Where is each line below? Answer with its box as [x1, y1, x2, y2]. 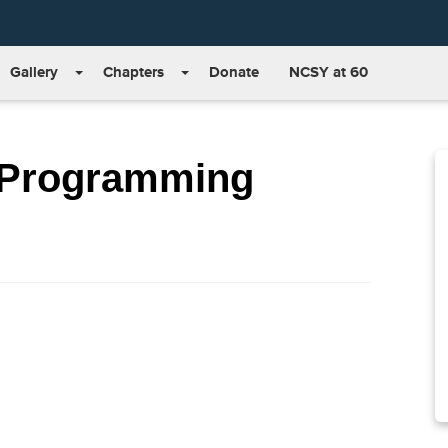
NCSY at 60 [289, 63, 368, 82]
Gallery [10, 63, 58, 82]
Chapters [103, 63, 164, 82]
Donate [209, 63, 259, 82]
